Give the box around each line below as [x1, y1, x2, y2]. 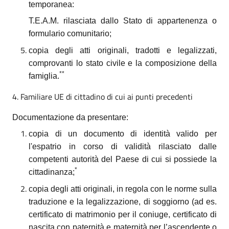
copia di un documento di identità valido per [29, 129, 217, 139]
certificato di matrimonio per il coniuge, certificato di [29, 210, 217, 219]
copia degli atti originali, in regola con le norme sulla [29, 184, 217, 193]
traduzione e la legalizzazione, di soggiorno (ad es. [29, 197, 217, 206]
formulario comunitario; [29, 29, 111, 38]
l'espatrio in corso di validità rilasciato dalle [29, 142, 217, 151]
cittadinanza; [29, 168, 75, 177]
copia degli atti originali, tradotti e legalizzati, [29, 45, 217, 55]
